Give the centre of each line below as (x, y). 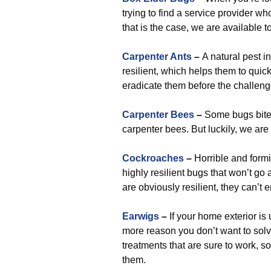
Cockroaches (153, 158)
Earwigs (141, 216)
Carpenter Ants (157, 57)
